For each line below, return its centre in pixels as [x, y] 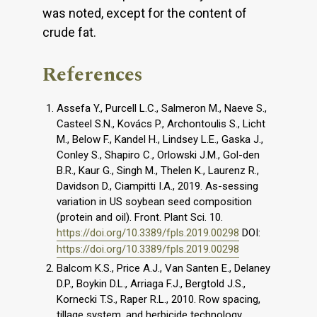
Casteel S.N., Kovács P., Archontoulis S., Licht [161, 123]
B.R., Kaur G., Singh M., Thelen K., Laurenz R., [158, 170]
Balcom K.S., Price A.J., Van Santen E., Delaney [163, 268]
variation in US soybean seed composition [154, 201]
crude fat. [69, 32]
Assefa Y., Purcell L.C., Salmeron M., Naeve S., [162, 108]
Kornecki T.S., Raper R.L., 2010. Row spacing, [158, 299]
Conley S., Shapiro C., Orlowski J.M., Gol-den [158, 155]
